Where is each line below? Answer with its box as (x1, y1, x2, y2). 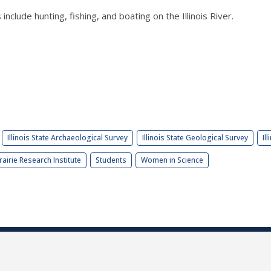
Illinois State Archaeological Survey (7, 132, 128, 143)
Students (96, 155, 126, 166)
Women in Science (141, 155, 203, 166)
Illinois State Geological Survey (142, 132, 248, 143)
